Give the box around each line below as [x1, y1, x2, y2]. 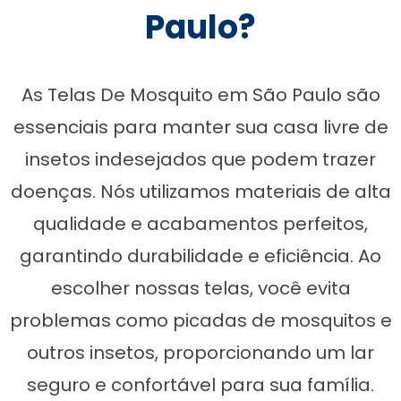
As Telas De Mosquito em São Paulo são [21, 81, 380, 107]
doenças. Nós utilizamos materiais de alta [10, 178, 391, 204]
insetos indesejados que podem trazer [25, 146, 376, 172]
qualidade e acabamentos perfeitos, [33, 210, 368, 236]
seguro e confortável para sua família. [27, 371, 374, 397]
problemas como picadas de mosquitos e [9, 307, 392, 333]
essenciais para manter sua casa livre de [13, 114, 388, 140]
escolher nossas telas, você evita [50, 275, 351, 301]
